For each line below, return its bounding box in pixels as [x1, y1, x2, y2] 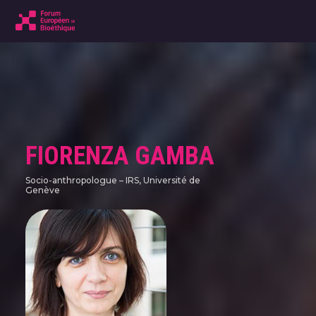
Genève [25, 185, 60, 196]
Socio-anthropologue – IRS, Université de [25, 175, 200, 186]
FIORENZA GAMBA [25, 141, 214, 171]
